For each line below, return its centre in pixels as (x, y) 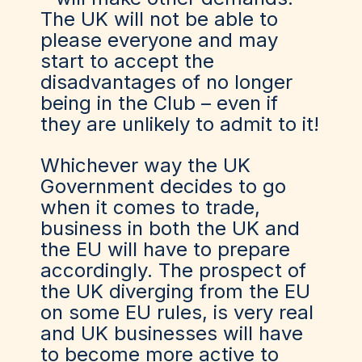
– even (231, 103)
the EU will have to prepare (165, 249)
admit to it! (269, 124)
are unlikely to (153, 124)
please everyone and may (159, 40)
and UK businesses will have (172, 333)
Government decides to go (163, 186)
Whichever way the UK (145, 165)
